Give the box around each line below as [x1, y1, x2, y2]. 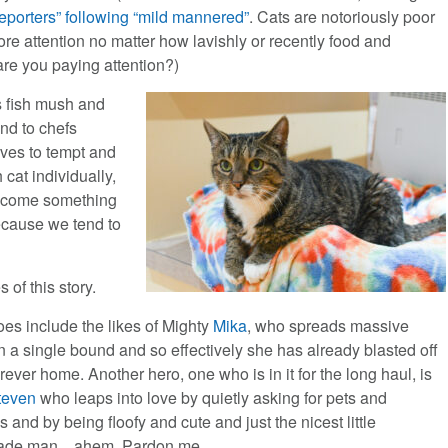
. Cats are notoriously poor [249, 5, 436, 29]
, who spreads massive [247, 314, 410, 338]
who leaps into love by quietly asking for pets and [36, 386, 388, 410]
